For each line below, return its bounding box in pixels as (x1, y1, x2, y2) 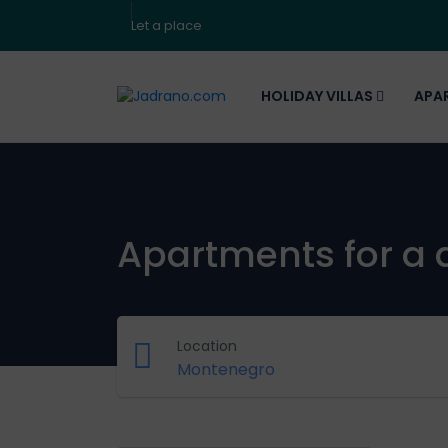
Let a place (131, 16, 202, 35)
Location (177, 336, 237, 356)
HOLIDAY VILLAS (261, 86, 376, 106)
